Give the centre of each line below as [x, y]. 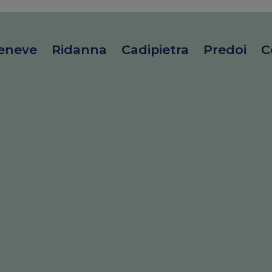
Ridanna [79, 49]
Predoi [225, 49]
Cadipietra [155, 49]
